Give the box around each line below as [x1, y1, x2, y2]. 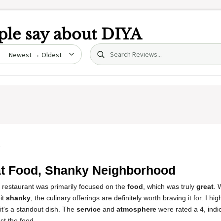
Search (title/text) [89, 44, 158, 53]
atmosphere [116, 205, 156, 213]
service [76, 205, 101, 213]
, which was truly [143, 183, 196, 190]
